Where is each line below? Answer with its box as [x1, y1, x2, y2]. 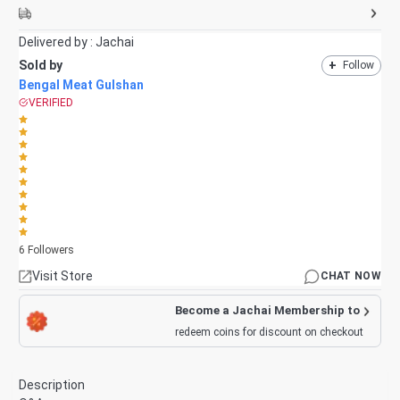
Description [19, 377, 85, 392]
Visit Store [32, 269, 93, 283]
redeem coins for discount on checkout [175, 326, 363, 339]
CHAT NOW [320, 270, 381, 282]
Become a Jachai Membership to [175, 303, 360, 317]
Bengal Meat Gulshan [19, 77, 144, 92]
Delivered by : [19, 35, 96, 49]
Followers [25, 243, 74, 256]
